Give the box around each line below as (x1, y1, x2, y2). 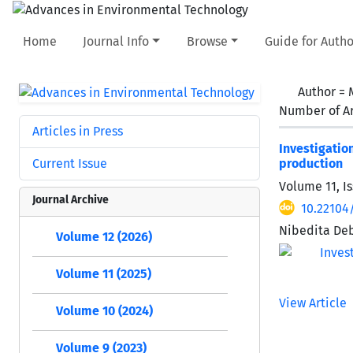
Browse (186, 33, 228, 49)
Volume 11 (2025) (56, 266, 151, 281)
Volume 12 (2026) (56, 229, 152, 244)
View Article (279, 295, 347, 310)
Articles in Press (32, 123, 123, 139)
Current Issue (32, 155, 107, 171)
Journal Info (83, 33, 150, 49)
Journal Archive (32, 192, 109, 206)
